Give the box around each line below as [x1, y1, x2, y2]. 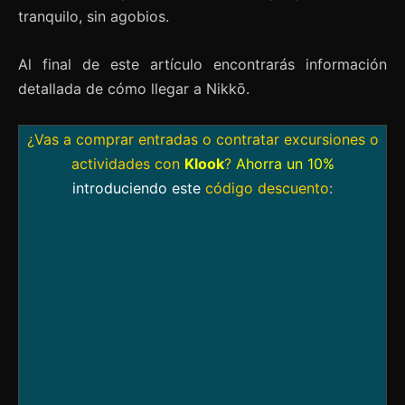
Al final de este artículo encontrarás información [18, 54, 387, 73]
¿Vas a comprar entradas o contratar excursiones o [26, 129, 379, 148]
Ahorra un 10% [235, 154, 334, 173]
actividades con [71, 154, 180, 173]
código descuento [205, 178, 329, 197]
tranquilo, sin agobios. [18, 6, 169, 25]
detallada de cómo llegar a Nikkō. [18, 79, 250, 98]
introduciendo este [72, 178, 201, 197]
